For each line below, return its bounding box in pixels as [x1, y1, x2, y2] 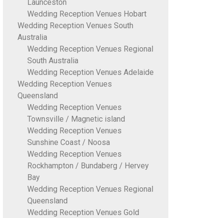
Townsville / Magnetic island [27, 114, 125, 124]
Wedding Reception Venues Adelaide [27, 68, 154, 77]
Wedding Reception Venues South [17, 21, 133, 30]
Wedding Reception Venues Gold [27, 208, 139, 217]
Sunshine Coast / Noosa [27, 138, 110, 147]
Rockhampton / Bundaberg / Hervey [27, 161, 149, 170]
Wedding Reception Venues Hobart [27, 9, 146, 18]
